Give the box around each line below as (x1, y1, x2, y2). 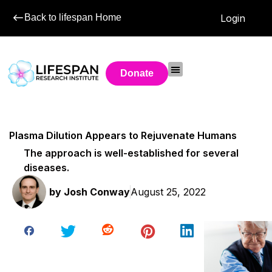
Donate (120, 68, 154, 78)
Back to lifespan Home (24, 12, 121, 22)
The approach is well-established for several (24, 146, 239, 159)
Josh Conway (61, 185, 130, 198)
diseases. (24, 161, 70, 174)
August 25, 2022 (131, 185, 206, 198)
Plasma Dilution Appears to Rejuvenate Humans (9, 129, 237, 142)
